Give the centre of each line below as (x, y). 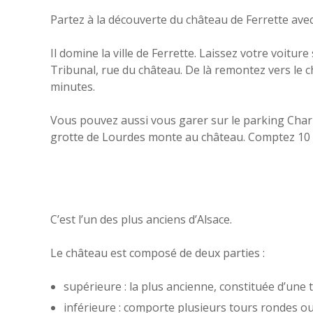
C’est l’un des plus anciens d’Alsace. (141, 219)
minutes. (73, 87)
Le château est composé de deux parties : (158, 253)
